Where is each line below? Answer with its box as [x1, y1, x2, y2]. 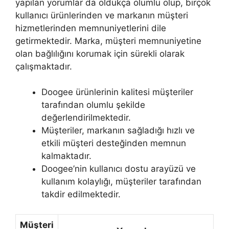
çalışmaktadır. [15, 61, 72, 72]
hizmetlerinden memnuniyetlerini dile [15, 22, 166, 33]
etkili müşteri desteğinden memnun [41, 138, 186, 148]
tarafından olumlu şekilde [41, 100, 145, 110]
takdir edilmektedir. [41, 189, 121, 199]
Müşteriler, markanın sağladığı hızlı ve [41, 125, 195, 135]
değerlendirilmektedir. [41, 112, 131, 123]
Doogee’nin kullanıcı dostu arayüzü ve [41, 164, 196, 174]
